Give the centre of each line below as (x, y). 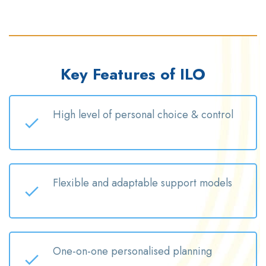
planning (191, 251)
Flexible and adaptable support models (142, 183)
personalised (140, 251)
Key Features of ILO (133, 75)
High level (76, 115)
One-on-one (82, 251)
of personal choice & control (167, 115)
